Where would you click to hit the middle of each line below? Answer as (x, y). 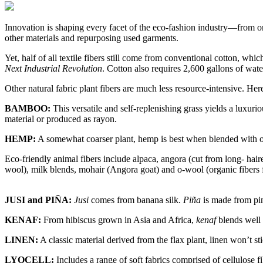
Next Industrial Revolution (53, 68)
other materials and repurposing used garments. (92, 38)
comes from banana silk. (136, 200)
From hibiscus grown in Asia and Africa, (119, 220)
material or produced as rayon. (61, 119)
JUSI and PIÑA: (39, 200)
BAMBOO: (28, 108)
